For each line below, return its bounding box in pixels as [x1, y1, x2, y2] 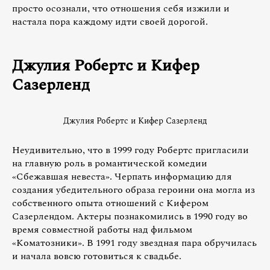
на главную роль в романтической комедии [12, 156, 207, 171]
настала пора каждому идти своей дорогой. [12, 14, 208, 29]
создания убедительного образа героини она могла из [12, 183, 255, 198]
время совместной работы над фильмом [12, 222, 192, 237]
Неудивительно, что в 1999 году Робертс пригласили [12, 143, 249, 158]
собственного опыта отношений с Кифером [12, 196, 209, 211]
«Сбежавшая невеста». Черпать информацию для [12, 169, 232, 184]
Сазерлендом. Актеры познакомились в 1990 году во [12, 209, 248, 224]
